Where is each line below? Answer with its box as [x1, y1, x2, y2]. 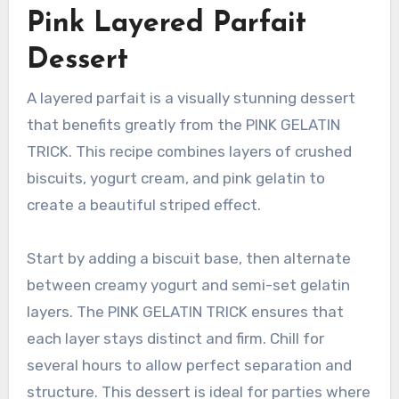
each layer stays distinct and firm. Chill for [26, 330, 324, 348]
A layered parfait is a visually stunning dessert [26, 89, 355, 108]
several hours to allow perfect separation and [26, 356, 352, 375]
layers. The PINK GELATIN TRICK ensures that [26, 303, 344, 322]
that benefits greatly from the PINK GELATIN [26, 116, 340, 134]
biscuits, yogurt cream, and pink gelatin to [26, 169, 325, 188]
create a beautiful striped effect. [26, 196, 261, 215]
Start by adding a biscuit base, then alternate [26, 249, 351, 268]
